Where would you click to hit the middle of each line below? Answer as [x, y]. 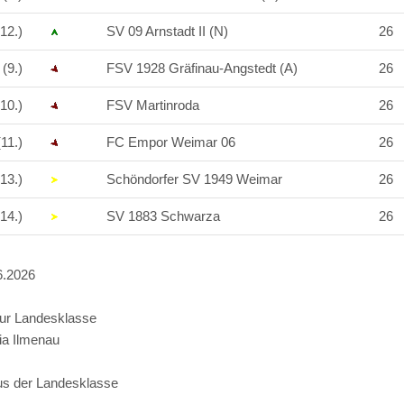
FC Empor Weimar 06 [171, 142]
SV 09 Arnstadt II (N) [167, 31]
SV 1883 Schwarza [163, 216]
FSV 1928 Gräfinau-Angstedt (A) [202, 68]
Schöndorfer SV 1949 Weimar [194, 179]
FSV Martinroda [153, 105]
